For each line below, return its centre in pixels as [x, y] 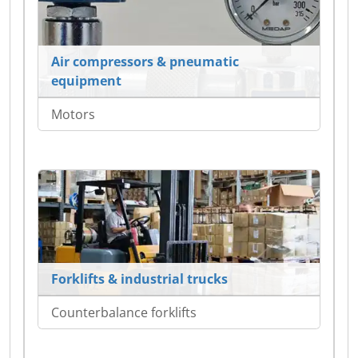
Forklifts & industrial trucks [139, 278]
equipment [86, 81]
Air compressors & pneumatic [145, 62]
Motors [73, 115]
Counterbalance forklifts [124, 312]
